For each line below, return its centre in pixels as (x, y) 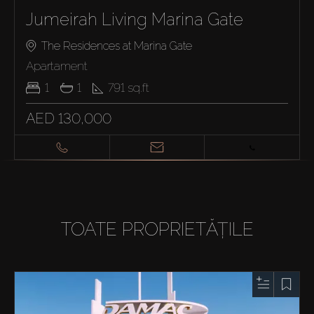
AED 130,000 (69, 118)
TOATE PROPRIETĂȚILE (157, 229)
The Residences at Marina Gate (117, 46)
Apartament (57, 66)
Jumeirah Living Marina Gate (135, 19)
